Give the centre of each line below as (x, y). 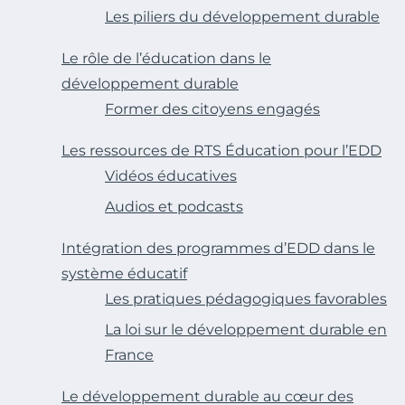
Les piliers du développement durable (242, 17)
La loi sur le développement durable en (246, 330)
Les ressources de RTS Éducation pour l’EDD (221, 151)
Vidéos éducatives (171, 176)
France (129, 355)
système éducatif (124, 274)
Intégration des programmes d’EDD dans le (218, 249)
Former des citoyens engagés (212, 109)
